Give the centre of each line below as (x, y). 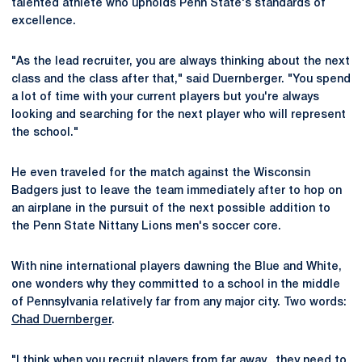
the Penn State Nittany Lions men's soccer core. (146, 227)
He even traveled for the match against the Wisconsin (161, 173)
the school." (45, 133)
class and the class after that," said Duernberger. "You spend (181, 80)
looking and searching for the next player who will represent (179, 115)
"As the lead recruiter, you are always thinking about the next (181, 62)
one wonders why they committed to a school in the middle (176, 285)
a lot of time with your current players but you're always (165, 97)
